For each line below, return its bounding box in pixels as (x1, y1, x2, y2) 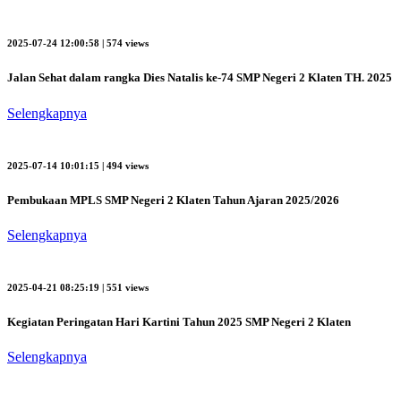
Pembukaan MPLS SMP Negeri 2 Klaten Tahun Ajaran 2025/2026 (7, 192, 339, 207)
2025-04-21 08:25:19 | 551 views (7, 281, 149, 293)
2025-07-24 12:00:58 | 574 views (7, 38, 149, 49)
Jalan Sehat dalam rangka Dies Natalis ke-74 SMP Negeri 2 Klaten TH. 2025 (7, 71, 392, 85)
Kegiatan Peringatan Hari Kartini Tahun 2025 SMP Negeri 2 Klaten (7, 314, 351, 328)
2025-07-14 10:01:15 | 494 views (7, 159, 149, 171)
